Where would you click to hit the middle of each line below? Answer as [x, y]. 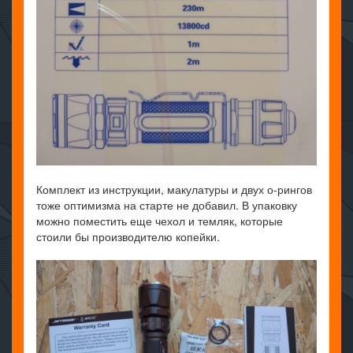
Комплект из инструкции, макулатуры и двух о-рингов [174, 189]
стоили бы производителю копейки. [128, 236]
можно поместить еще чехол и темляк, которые [160, 220]
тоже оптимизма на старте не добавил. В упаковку [167, 204]
